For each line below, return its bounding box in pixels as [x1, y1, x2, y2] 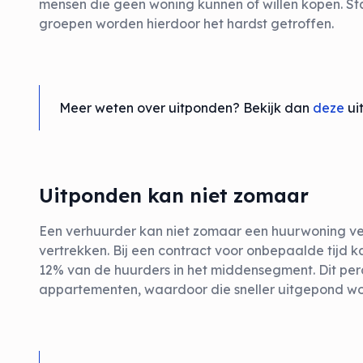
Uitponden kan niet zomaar [39, 183, 309, 207]
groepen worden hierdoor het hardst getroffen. [39, 15, 334, 32]
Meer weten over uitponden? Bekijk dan [59, 100, 313, 116]
